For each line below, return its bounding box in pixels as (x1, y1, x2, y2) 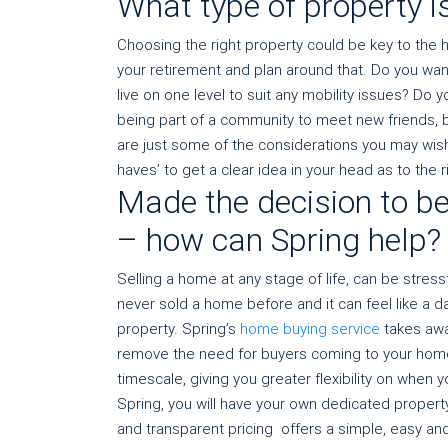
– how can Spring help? (117, 221, 441, 259)
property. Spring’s (117, 320, 240, 338)
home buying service (240, 320, 380, 338)
